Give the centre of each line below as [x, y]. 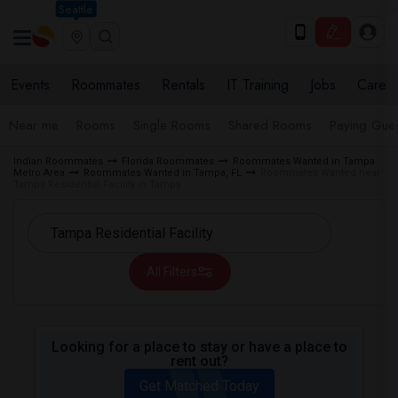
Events [30, 85]
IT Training [258, 85]
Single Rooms [172, 125]
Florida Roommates [168, 161]
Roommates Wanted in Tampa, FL [163, 173]
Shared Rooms [270, 125]
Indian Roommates [58, 161]
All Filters [171, 272]
